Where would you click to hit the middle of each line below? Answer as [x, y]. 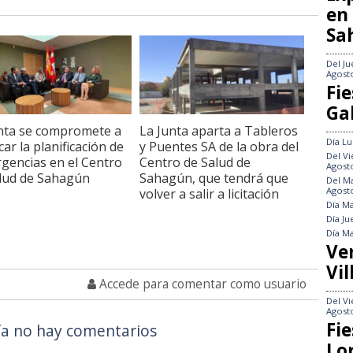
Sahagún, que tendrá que [214, 178]
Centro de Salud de [195, 162]
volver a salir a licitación [209, 193]
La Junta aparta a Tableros [218, 130]
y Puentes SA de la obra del [219, 146]
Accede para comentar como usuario [201, 284]
